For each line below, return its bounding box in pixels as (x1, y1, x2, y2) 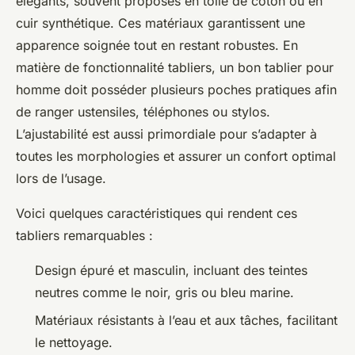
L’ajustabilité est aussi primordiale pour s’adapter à (16, 126, 317, 143)
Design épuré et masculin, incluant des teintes (35, 262, 307, 279)
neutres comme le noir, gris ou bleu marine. (35, 284, 294, 301)
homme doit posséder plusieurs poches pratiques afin (16, 82, 337, 98)
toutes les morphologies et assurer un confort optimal (16, 148, 336, 165)
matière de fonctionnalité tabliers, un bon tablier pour (16, 59, 334, 76)
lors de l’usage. (16, 170, 106, 187)
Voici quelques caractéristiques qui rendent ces (16, 205, 297, 222)
